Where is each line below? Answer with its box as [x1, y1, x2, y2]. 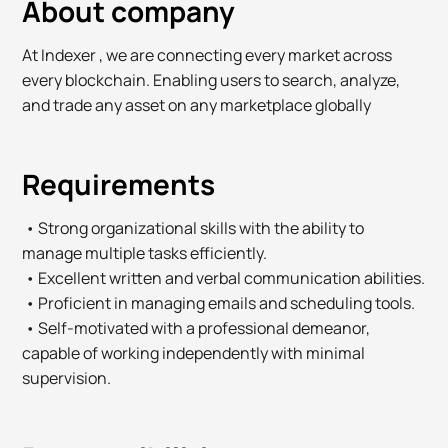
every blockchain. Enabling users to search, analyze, [22, 69, 401, 92]
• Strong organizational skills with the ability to [22, 217, 365, 240]
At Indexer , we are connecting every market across [22, 44, 393, 67]
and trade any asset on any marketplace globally [22, 94, 372, 117]
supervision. [22, 367, 112, 390]
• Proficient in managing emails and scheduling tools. [22, 292, 416, 315]
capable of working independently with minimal [22, 342, 366, 365]
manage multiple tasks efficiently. [22, 242, 268, 265]
